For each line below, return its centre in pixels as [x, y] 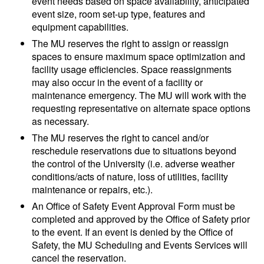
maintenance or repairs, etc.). [93, 190]
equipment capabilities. [80, 27]
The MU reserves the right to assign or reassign [131, 44]
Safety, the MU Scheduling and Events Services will [140, 245]
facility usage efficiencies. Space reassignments [132, 70]
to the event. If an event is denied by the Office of [133, 232]
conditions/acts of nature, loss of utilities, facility [130, 177]
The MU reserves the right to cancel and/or [121, 138]
